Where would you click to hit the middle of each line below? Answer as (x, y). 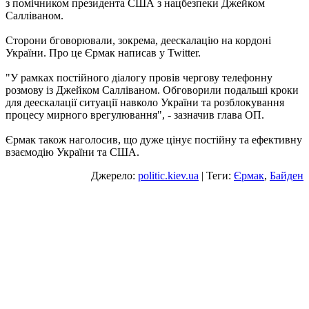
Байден (287, 176)
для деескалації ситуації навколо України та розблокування (145, 103)
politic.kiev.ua (168, 176)
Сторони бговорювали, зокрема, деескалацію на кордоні (138, 41)
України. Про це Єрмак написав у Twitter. (103, 53)
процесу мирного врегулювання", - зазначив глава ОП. (135, 115)
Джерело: (114, 176)
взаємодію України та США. (72, 152)
